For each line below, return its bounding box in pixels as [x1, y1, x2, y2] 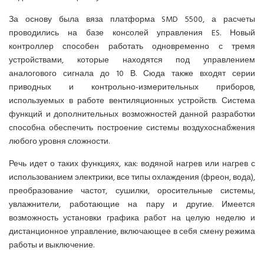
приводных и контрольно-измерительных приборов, [9, 80, 255, 94]
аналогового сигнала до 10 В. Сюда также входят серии [9, 67, 255, 81]
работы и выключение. [9, 238, 94, 252]
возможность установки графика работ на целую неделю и [9, 211, 255, 225]
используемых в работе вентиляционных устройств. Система [9, 94, 255, 108]
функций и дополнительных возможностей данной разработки [9, 107, 255, 121]
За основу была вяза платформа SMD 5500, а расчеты [9, 12, 255, 27]
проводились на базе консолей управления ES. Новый [9, 26, 255, 40]
